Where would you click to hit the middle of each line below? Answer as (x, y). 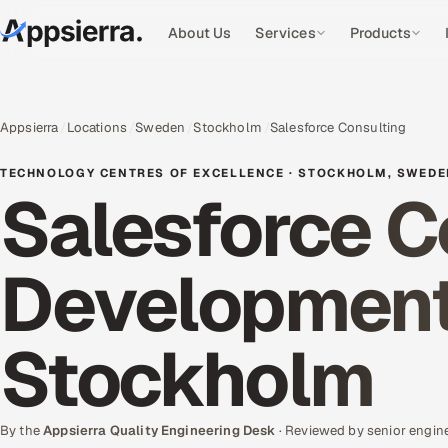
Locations (97, 127)
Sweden (160, 127)
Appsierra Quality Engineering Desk (159, 430)
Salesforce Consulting (338, 127)
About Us (200, 33)
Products (380, 33)
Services (285, 33)
